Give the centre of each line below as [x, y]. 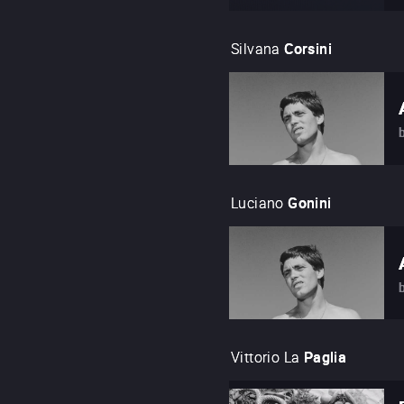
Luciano [257, 202]
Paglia [325, 358]
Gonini [310, 202]
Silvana [256, 48]
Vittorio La [266, 358]
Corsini [308, 48]
